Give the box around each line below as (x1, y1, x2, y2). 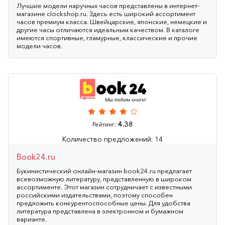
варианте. (17, 214, 47, 223)
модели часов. (17, 41, 62, 50)
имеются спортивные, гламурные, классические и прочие (17, 33, 197, 42)
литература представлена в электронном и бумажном (17, 206, 183, 215)
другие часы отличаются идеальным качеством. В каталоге (17, 25, 199, 34)
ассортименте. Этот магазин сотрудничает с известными (17, 182, 192, 191)
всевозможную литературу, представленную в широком (17, 174, 191, 183)
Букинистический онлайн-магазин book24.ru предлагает (17, 166, 192, 175)
